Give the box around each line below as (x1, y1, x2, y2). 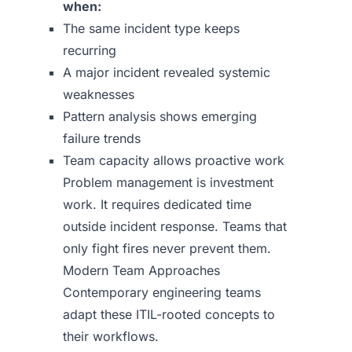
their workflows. (63, 328, 159, 344)
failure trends (63, 130, 141, 146)
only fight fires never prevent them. (63, 240, 271, 256)
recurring (63, 42, 116, 58)
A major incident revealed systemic (63, 64, 270, 80)
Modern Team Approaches (63, 262, 220, 278)
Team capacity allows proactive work (63, 152, 284, 168)
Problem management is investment (63, 174, 273, 190)
